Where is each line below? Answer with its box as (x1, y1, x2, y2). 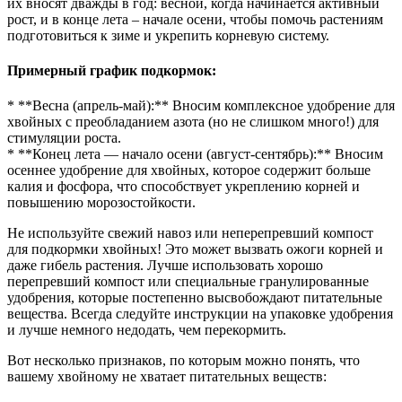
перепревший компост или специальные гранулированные (7, 274, 369, 290)
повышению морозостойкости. (7, 195, 196, 211)
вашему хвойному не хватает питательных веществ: (7, 369, 327, 385)
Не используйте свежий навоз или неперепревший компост (7, 225, 373, 241)
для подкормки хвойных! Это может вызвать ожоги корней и (7, 241, 383, 258)
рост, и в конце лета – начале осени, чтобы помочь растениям (7, 11, 383, 27)
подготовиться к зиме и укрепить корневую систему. (7, 27, 329, 43)
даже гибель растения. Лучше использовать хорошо (7, 258, 323, 274)
